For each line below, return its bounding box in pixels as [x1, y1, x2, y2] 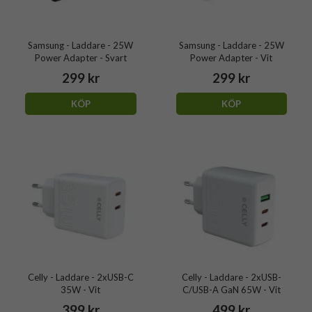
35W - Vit [61, 283, 101, 295]
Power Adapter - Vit [190, 52, 273, 64]
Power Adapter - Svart [34, 52, 127, 64]
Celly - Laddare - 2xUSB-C [27, 271, 134, 283]
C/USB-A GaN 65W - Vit [182, 283, 281, 295]
